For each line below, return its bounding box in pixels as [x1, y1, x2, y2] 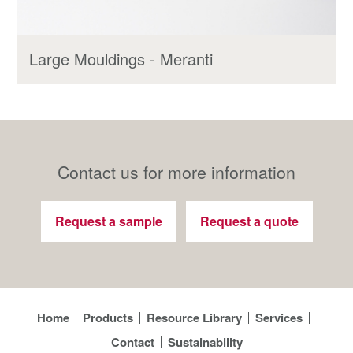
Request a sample [54, 211, 162, 230]
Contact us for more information [58, 159, 295, 184]
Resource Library [147, 309, 242, 327]
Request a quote [199, 211, 299, 230]
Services [255, 309, 303, 327]
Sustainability [167, 333, 243, 351]
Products [83, 309, 133, 327]
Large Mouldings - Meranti [29, 46, 213, 70]
